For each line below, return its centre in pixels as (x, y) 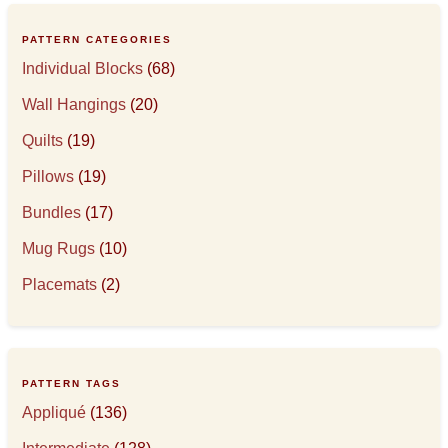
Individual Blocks (83, 68)
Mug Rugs (59, 248)
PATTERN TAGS (72, 383)
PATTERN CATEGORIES (97, 39)
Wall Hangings (74, 104)
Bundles (52, 212)
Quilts (43, 140)
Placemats (60, 284)
